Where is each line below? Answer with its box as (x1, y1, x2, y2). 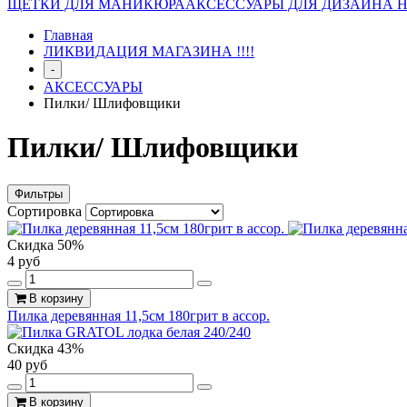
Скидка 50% (7, 236, 84, 253)
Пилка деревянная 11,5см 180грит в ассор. (7, 307, 270, 323)
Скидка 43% (7, 340, 84, 356)
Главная (44, 27, 93, 43)
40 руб (7, 356, 47, 372)
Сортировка (7, 203, 85, 219)
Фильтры (15, 186, 63, 201)
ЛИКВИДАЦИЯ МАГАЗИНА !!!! (44, 44, 254, 59)
